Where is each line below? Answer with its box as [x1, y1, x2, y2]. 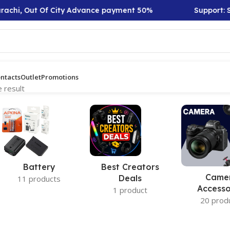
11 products [17, 174, 61, 184]
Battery [23, 162, 55, 172]
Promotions [41, 72, 79, 82]
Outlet [21, 72, 41, 82]
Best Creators [101, 162, 160, 172]
